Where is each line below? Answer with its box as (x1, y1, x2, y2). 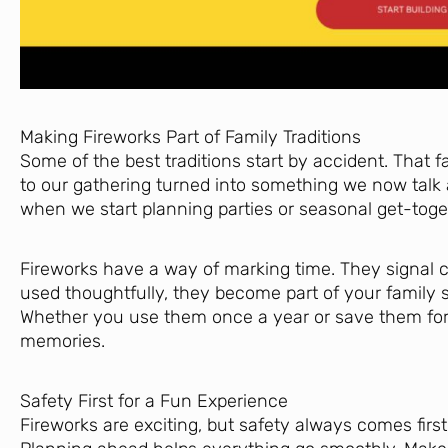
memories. (20, 330, 105, 353)
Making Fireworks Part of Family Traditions (20, 126, 361, 149)
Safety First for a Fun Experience (20, 390, 288, 413)
